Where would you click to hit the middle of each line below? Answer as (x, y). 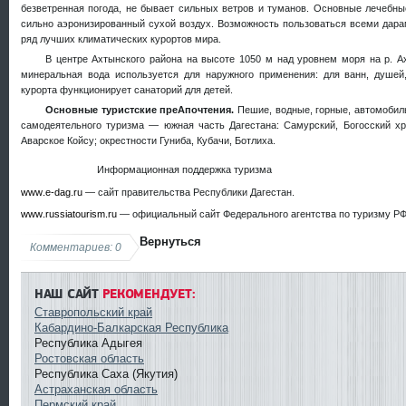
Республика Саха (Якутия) (106, 374)
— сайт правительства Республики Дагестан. (190, 192)
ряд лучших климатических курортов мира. (121, 39)
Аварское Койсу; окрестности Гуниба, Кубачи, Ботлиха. (148, 141)
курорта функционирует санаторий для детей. (127, 89)
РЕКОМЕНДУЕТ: (147, 295)
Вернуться (170, 242)
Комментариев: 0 (76, 247)
